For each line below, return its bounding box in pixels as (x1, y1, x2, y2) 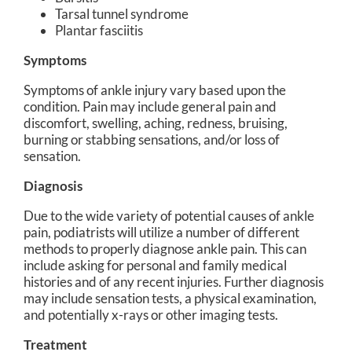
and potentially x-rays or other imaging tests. (24, 306, 278, 323)
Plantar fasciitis (55, 21, 143, 38)
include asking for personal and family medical (24, 256, 287, 273)
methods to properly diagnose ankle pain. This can (24, 240, 306, 257)
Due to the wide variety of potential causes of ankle (24, 207, 314, 224)
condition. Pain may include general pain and (24, 97, 277, 115)
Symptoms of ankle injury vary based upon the (24, 81, 286, 98)
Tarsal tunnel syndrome (55, 5, 189, 22)
